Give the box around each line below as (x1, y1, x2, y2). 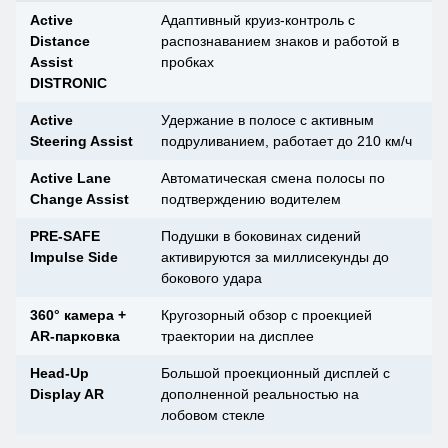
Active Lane (30, 170, 111, 187)
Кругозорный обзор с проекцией (161, 307, 372, 324)
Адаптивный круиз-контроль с (161, 12, 355, 29)
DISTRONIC (30, 75, 107, 92)
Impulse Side (30, 249, 118, 266)
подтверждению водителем (161, 191, 341, 208)
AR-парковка (30, 328, 120, 345)
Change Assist (30, 191, 129, 208)
